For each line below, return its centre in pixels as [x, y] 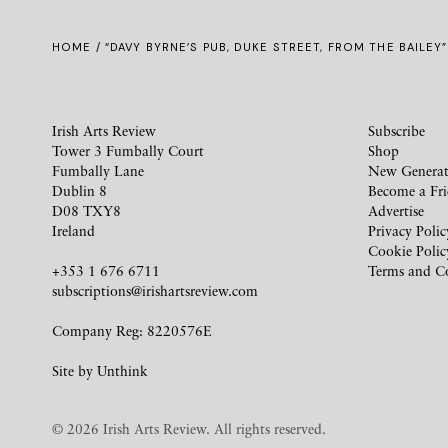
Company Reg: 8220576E [132, 330]
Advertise [396, 210]
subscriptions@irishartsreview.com [155, 290]
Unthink [122, 370]
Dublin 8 [79, 190]
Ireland [73, 230]
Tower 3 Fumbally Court [128, 150]
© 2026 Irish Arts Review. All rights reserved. [189, 428]
